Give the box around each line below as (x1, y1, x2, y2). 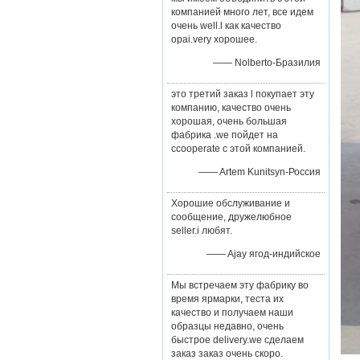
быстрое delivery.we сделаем (171, 334, 304, 346)
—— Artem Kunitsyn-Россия (198, 166, 321, 178)
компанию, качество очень (171, 102, 291, 113)
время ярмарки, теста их (171, 293, 284, 305)
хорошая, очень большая (171, 116, 287, 127)
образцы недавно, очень (171, 321, 284, 332)
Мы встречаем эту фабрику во (171, 280, 309, 291)
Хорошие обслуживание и (171, 198, 290, 209)
